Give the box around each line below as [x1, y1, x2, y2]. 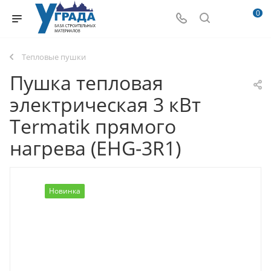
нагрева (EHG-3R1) [10, 135, 181, 161]
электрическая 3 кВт [10, 91, 201, 117]
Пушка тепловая [10, 70, 163, 96]
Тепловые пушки [22, 51, 86, 62]
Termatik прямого [10, 113, 176, 139]
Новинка [49, 186, 80, 196]
